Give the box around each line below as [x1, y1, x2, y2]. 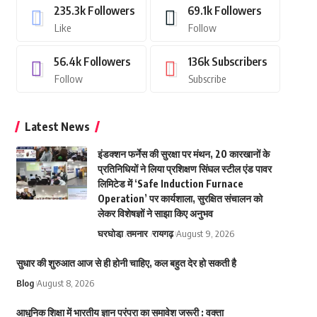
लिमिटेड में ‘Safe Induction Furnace [97, 178, 243, 190]
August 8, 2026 [36, 277, 94, 289]
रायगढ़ [151, 228, 173, 239]
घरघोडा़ [97, 228, 123, 239]
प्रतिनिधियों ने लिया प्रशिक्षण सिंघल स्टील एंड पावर [97, 163, 272, 175]
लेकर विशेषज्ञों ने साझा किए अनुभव [97, 207, 213, 219]
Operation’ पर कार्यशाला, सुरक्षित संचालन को [97, 192, 263, 204]
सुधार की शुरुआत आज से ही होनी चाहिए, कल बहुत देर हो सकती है [16, 257, 236, 269]
